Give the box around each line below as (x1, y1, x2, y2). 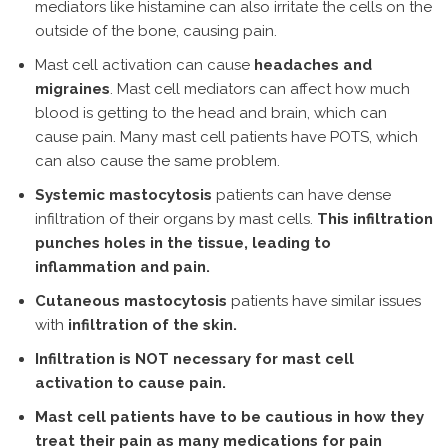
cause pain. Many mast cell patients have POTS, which (35, 128, 418, 146)
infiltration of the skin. (68, 316, 237, 334)
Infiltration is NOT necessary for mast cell (35, 350, 354, 368)
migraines (35, 80, 110, 98)
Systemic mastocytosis (35, 186, 212, 204)
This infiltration (317, 210, 433, 228)
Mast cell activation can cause (35, 56, 254, 74)
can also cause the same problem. (35, 152, 280, 170)
